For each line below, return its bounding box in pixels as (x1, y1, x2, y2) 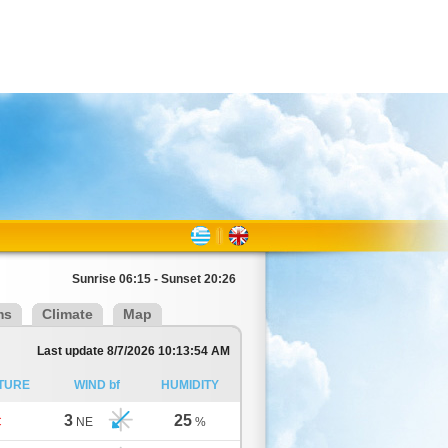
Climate (42, 306, 93, 322)
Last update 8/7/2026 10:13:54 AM (37, 344, 230, 358)
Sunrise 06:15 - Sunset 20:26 (72, 272, 236, 286)
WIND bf (74, 378, 120, 392)
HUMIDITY (160, 378, 219, 392)
